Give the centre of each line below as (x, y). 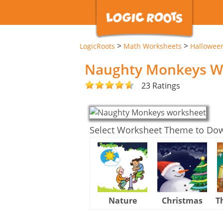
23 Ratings (161, 85)
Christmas (182, 200)
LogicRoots (97, 46)
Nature (122, 200)
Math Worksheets (153, 46)
